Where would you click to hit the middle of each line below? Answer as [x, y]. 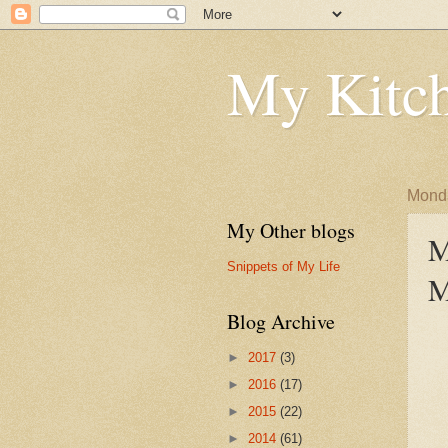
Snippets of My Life [283, 266]
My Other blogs [291, 230]
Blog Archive [281, 321]
